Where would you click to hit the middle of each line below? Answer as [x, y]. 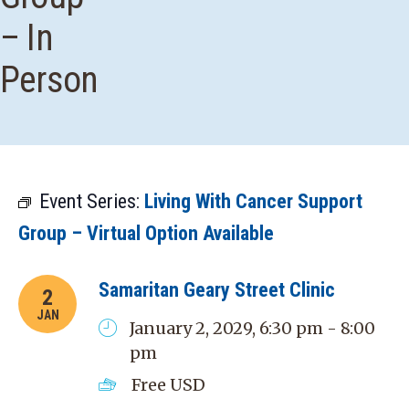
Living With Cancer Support [253, 201]
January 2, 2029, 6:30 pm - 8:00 [253, 328]
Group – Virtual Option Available [146, 233]
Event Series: [92, 201]
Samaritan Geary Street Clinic [217, 290]
